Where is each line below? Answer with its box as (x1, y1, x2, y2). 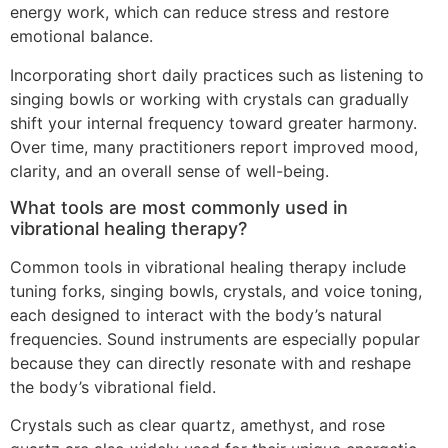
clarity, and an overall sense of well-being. (10, 160, 329, 181)
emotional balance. (10, 26, 153, 47)
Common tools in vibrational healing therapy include (10, 256, 406, 277)
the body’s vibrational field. (10, 376, 216, 397)
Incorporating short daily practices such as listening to (10, 64, 424, 85)
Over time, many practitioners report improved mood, (10, 136, 418, 157)
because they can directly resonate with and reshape (10, 352, 411, 373)
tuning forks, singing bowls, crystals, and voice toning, (10, 280, 422, 301)
